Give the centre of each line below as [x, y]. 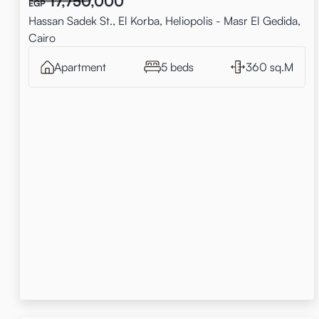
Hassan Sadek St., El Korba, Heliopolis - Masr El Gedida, [164, 21]
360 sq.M [270, 67]
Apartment [80, 67]
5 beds [177, 67]
